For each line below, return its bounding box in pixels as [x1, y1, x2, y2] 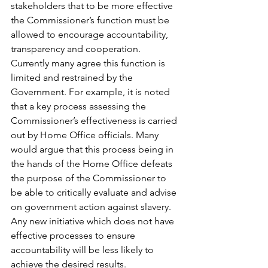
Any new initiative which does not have [11, 215, 176, 227]
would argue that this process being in [11, 144, 176, 156]
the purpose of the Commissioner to [11, 172, 169, 184]
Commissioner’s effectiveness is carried [11, 115, 179, 127]
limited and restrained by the [11, 72, 135, 84]
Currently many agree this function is [11, 57, 167, 69]
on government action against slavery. [11, 201, 173, 213]
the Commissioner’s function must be [11, 14, 172, 26]
